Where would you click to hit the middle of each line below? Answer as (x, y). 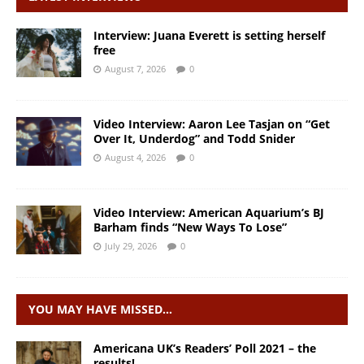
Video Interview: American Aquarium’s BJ (209, 212)
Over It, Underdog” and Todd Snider (194, 138)
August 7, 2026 (135, 68)
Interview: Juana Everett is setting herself (209, 35)
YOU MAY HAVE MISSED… (100, 309)
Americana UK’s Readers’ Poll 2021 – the (205, 348)
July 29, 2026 (131, 245)
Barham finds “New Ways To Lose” (190, 227)
